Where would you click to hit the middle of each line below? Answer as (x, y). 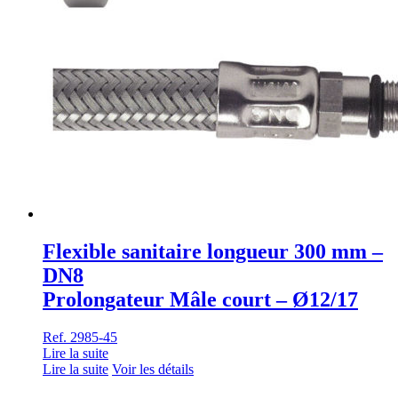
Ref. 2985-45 (80, 338)
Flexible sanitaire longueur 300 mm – (213, 252)
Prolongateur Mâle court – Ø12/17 (200, 300)
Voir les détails (153, 370)
